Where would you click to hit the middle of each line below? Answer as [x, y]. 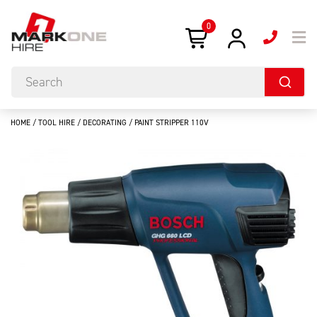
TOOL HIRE [57, 122]
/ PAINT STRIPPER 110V [168, 122]
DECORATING [105, 122]
